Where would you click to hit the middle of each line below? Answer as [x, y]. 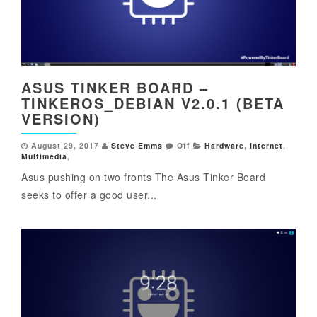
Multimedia [44, 156]
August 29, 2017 [65, 145]
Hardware [224, 145]
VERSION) [61, 118]
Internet [266, 145]
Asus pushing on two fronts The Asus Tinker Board [143, 177]
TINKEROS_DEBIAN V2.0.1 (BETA [153, 103]
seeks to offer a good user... [89, 194]
